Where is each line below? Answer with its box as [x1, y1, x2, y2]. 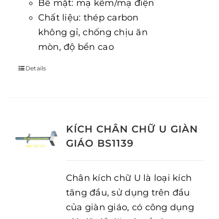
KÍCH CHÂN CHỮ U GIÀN [66, 123, 198, 135]
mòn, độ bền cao [38, 42, 114, 52]
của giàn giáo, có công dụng [66, 202, 195, 213]
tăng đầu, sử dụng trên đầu [66, 187, 190, 198]
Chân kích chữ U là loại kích [66, 173, 192, 183]
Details [25, 65, 46, 72]
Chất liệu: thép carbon [38, 12, 139, 23]
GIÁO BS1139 [66, 137, 134, 149]
